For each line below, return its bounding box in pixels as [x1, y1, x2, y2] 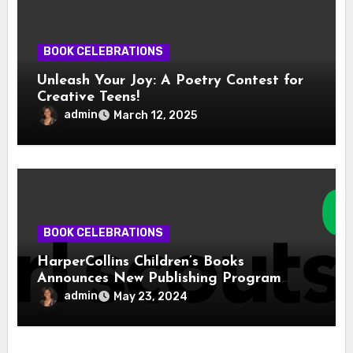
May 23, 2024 [113, 289, 188, 303]
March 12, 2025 [113, 108, 198, 122]
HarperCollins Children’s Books [37, 254, 245, 269]
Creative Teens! [37, 89, 145, 105]
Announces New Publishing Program [37, 270, 282, 286]
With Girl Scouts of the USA [37, 287, 228, 303]
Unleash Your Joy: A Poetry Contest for [37, 72, 304, 88]
